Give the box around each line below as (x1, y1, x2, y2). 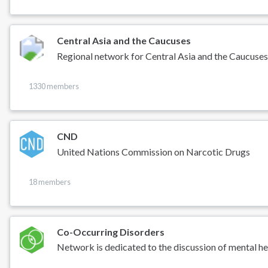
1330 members (28, 81, 79, 92)
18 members (28, 176, 71, 187)
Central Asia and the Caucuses (57, 34, 191, 46)
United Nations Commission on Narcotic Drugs (57, 145, 251, 157)
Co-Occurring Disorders (57, 226, 165, 237)
